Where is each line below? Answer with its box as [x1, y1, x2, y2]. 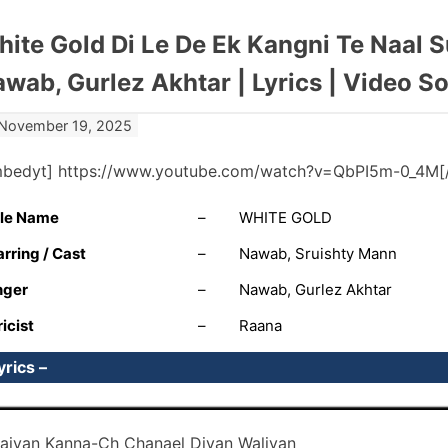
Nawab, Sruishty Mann [239, 244, 397, 264]
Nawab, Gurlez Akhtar [239, 280, 392, 300]
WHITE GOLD [239, 208, 332, 228]
